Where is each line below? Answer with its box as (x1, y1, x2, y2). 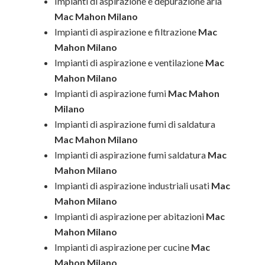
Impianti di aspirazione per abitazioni (54, 211, 205, 222)
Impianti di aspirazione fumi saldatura (54, 149, 206, 160)
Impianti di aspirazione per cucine (54, 241, 190, 253)
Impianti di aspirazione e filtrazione (54, 26, 197, 37)
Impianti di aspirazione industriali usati (54, 180, 210, 191)
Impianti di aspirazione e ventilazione (54, 57, 204, 68)
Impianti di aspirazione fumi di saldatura (54, 118, 216, 130)
